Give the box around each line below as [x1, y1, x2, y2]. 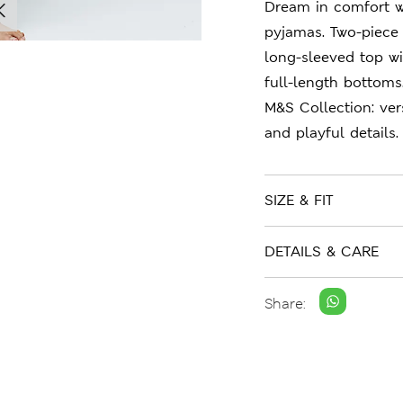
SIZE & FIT [264, 191, 333, 210]
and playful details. [264, 123, 399, 142]
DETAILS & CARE [264, 242, 379, 261]
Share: [264, 293, 306, 313]
